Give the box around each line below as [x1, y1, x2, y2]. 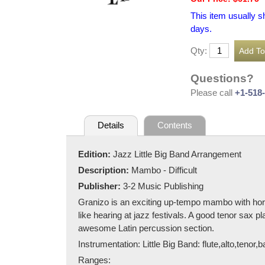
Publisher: [78, 180, 123, 191]
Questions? [190, 72, 254, 85]
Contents [157, 120, 193, 131]
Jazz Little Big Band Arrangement [113, 148, 241, 159]
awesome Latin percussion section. [78, 222, 214, 233]
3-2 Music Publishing [123, 180, 203, 191]
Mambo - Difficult [131, 164, 197, 175]
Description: [78, 164, 131, 175]
